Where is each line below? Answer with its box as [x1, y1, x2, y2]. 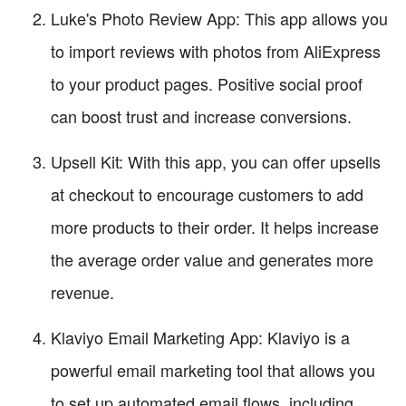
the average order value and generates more [51, 246, 373, 271]
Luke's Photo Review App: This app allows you [51, 5, 388, 30]
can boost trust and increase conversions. [51, 103, 352, 128]
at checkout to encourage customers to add [51, 181, 363, 206]
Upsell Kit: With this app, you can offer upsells [51, 149, 381, 173]
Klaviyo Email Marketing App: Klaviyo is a [51, 324, 350, 349]
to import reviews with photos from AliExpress [51, 38, 381, 63]
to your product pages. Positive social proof [51, 71, 362, 95]
